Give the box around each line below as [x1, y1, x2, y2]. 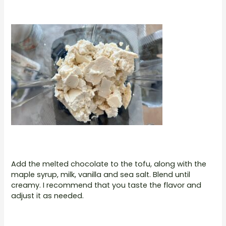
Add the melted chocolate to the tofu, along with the [11, 159, 207, 169]
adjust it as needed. [11, 191, 84, 201]
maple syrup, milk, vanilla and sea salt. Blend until [11, 169, 191, 180]
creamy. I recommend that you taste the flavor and [11, 180, 202, 191]
